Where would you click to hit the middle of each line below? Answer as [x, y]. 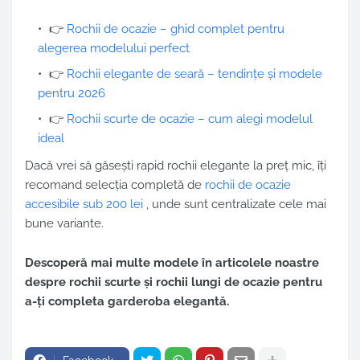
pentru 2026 [72, 94]
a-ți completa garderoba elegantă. [127, 302]
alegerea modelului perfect [114, 49]
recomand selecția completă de [115, 185]
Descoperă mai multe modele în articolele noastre [172, 263]
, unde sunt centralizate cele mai [236, 205]
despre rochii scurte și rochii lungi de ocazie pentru [174, 282]
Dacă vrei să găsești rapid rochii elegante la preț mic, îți [176, 166]
